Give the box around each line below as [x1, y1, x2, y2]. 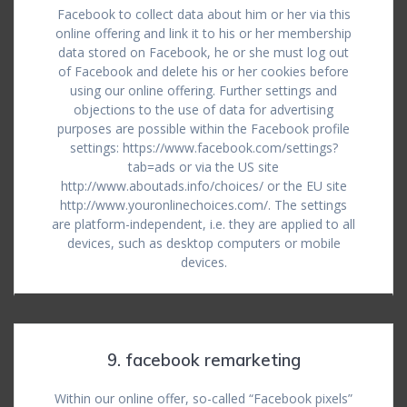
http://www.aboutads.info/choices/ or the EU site [60, 177, 347, 194]
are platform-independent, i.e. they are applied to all [52, 215, 355, 233]
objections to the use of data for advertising [74, 101, 333, 118]
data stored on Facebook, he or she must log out [58, 44, 349, 61]
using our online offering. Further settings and [70, 82, 337, 99]
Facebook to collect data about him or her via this [56, 5, 351, 23]
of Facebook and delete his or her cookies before [58, 63, 349, 80]
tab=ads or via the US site [128, 158, 279, 175]
